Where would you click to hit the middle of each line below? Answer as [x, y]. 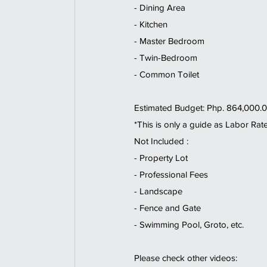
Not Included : [162, 141]
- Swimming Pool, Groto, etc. [191, 225]
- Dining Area [162, 8]
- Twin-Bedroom [168, 58]
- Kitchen [152, 24]
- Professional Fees [172, 175]
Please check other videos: [187, 258]
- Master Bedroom [170, 41]
